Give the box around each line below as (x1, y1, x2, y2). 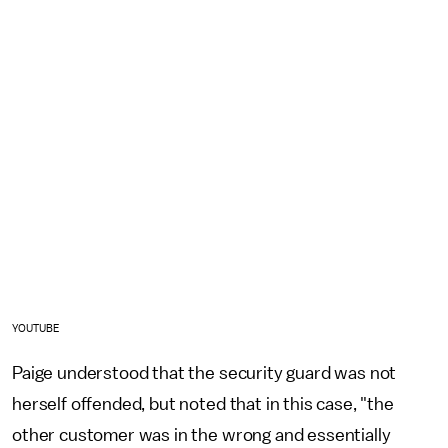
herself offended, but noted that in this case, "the (12, 395, 394, 413)
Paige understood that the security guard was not (12, 364, 397, 382)
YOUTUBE (12, 323, 61, 334)
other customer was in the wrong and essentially (12, 426, 391, 444)
